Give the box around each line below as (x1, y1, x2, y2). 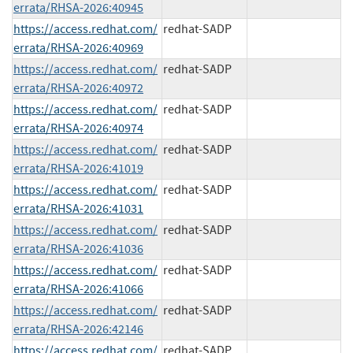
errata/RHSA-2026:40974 (13, 120, 143, 136)
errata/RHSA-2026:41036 (13, 240, 143, 257)
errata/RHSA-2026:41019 (13, 160, 143, 176)
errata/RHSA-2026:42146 (13, 321, 143, 337)
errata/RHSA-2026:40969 (13, 39, 143, 56)
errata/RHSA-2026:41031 (13, 200, 143, 217)
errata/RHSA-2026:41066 (13, 281, 143, 297)
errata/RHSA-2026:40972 (13, 80, 143, 96)
